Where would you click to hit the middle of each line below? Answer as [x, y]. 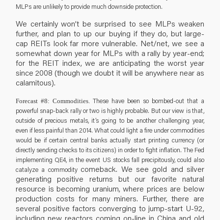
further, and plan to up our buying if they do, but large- [110, 33]
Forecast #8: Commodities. [53, 101]
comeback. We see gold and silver [142, 168]
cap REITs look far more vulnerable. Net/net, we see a [110, 43]
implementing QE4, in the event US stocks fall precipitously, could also [110, 159]
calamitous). [36, 82]
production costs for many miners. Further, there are [110, 198]
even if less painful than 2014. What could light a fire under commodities [110, 130]
